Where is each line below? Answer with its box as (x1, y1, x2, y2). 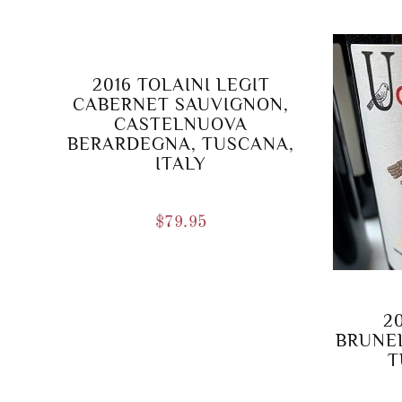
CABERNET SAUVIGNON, (73, 94, 290, 115)
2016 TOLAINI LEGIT (92, 74, 270, 95)
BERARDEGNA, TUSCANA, (67, 134, 295, 154)
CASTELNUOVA (114, 114, 249, 135)
